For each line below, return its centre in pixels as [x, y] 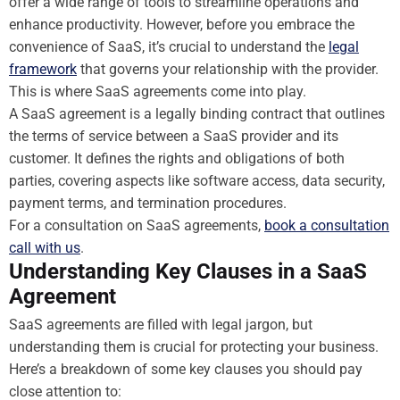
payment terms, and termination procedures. [148, 203]
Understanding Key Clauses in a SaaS [188, 271]
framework [43, 69]
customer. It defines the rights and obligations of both [177, 158]
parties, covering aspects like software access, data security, [197, 180]
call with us [45, 247]
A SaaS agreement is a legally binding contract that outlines [197, 113]
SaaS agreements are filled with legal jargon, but [161, 324]
